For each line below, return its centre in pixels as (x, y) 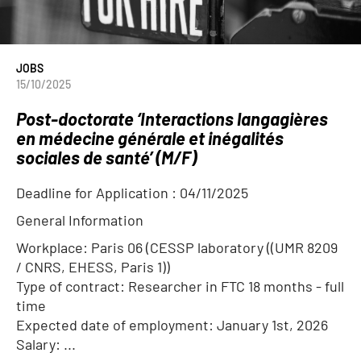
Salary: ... (46, 344)
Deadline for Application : (98, 193)
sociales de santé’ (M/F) (106, 157)
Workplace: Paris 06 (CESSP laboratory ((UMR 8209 (177, 247)
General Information (80, 220)
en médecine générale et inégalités (150, 138)
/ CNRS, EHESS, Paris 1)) (93, 267)
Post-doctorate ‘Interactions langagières (172, 118)
